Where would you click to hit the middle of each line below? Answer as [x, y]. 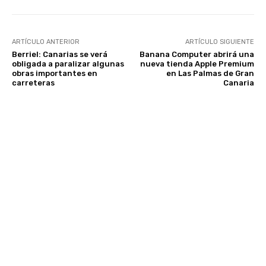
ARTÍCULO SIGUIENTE [219, 42]
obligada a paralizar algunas [68, 64]
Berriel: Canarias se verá [60, 55]
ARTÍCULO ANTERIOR [46, 42]
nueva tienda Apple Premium [197, 64]
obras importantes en [55, 74]
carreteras [33, 83]
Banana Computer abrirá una [197, 55]
